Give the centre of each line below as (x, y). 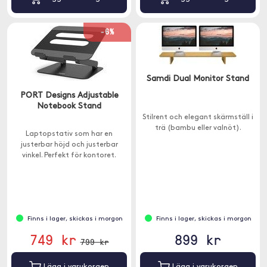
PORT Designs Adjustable (69, 96)
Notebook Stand (69, 106)
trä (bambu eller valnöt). (198, 128)
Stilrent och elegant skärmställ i (198, 117)
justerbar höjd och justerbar (69, 145)
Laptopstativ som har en (69, 134)
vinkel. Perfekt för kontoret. (69, 156)
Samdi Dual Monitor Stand (198, 79)
